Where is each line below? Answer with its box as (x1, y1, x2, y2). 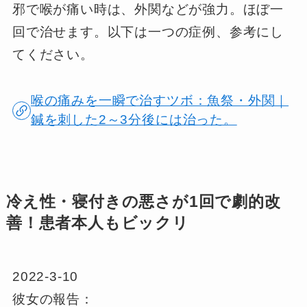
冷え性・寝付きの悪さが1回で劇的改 (5, 193, 281, 211)
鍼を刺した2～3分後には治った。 (30, 112, 237, 127)
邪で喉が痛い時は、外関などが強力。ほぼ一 (12, 1, 284, 16)
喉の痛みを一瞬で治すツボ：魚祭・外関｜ (30, 93, 289, 108)
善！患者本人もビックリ (5, 214, 189, 232)
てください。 (12, 47, 94, 62)
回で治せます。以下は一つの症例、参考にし (12, 24, 284, 39)
